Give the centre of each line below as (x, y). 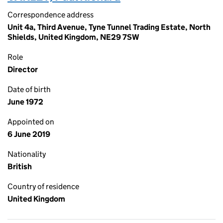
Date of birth (29, 89)
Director (23, 69)
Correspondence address (51, 15)
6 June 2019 (29, 134)
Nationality (27, 154)
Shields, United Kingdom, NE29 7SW (73, 37)
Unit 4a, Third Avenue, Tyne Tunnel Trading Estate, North (109, 27)
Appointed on (31, 122)
